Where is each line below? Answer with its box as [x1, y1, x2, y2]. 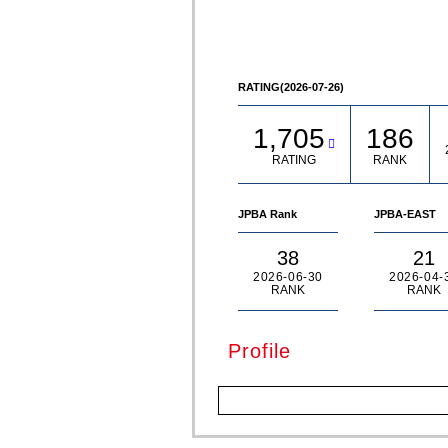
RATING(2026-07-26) [238, 81, 344, 94]
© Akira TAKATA [223, 35, 302, 47]
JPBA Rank [238, 208, 297, 221]
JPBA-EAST [374, 208, 436, 221]
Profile [228, 340, 291, 363]
